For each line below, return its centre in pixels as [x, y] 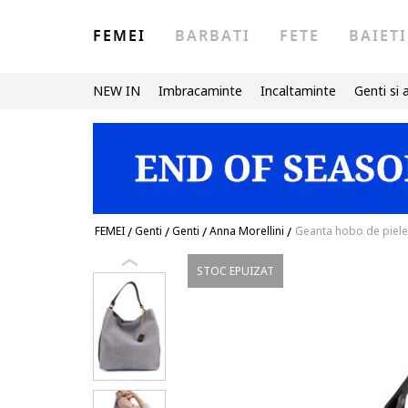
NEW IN [117, 91]
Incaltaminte [298, 91]
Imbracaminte [200, 91]
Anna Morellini [247, 231]
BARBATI [213, 36]
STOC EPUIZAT [236, 271]
